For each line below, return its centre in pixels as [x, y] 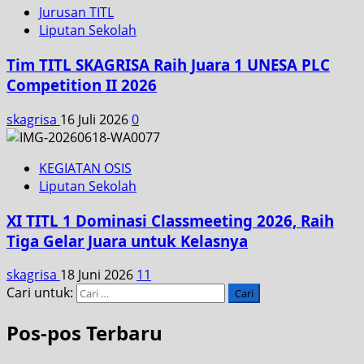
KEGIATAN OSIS [85, 168]
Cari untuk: [40, 293]
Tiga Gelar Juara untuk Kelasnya [127, 240]
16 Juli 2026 [96, 119]
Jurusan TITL [76, 13]
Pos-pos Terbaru [84, 333]
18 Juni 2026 [98, 275]
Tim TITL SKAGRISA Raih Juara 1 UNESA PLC [168, 65]
